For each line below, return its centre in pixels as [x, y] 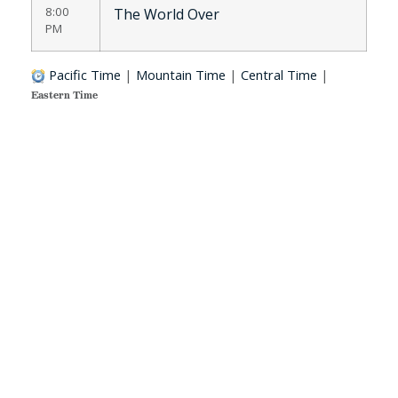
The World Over [167, 14]
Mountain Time [181, 74]
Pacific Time [85, 74]
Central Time [279, 74]
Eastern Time [64, 95]
